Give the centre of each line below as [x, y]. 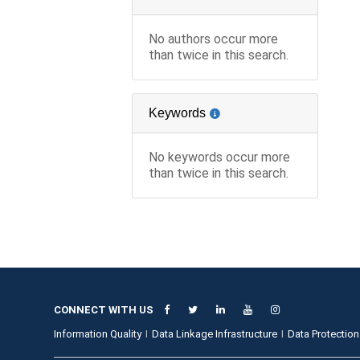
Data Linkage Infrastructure [215, 333]
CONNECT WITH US [104, 309]
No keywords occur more [220, 157]
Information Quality [98, 333]
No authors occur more [214, 39]
